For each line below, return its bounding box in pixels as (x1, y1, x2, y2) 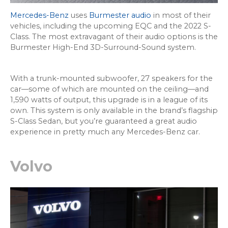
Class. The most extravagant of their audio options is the (10, 32, 218, 42)
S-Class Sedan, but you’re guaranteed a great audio (10, 117, 197, 126)
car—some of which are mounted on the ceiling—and (10, 84, 209, 94)
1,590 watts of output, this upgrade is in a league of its (10, 95, 208, 105)
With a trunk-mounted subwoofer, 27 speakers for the (10, 74, 213, 83)
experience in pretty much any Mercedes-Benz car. (10, 127, 200, 137)
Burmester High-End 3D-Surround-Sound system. (10, 43, 196, 52)
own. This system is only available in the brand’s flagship (10, 106, 218, 116)
